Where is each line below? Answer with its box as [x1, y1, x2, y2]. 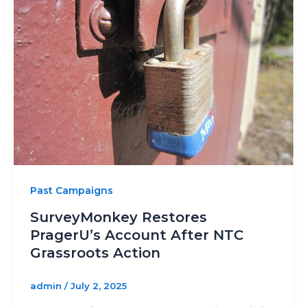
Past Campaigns [30, 184, 113, 197]
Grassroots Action [30, 245, 160, 262]
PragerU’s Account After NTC [30, 227, 243, 244]
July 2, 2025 [71, 280, 127, 292]
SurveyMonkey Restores [30, 209, 207, 226]
